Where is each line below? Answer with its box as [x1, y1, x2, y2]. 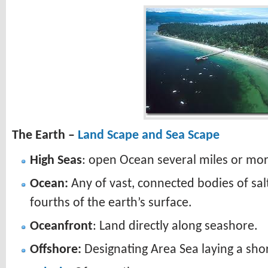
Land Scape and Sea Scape [78, 129, 220, 142]
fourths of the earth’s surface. [30, 196, 192, 210]
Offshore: [30, 243, 81, 257]
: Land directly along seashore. [93, 220, 258, 233]
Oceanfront [30, 220, 93, 233]
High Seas [30, 154, 82, 167]
